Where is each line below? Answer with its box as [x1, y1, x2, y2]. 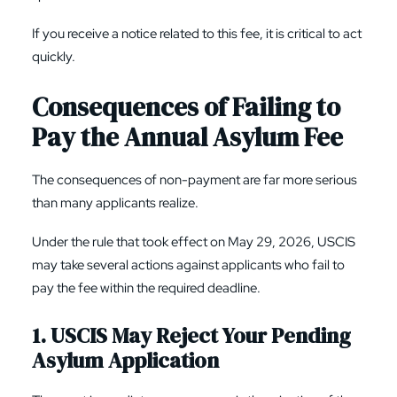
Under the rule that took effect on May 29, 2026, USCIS [32, 233, 355, 251]
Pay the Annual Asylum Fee [32, 120, 343, 155]
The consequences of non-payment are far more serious [32, 171, 357, 189]
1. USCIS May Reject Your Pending [32, 321, 351, 350]
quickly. [32, 48, 75, 66]
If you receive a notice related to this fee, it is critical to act [32, 25, 362, 43]
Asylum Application [32, 346, 219, 375]
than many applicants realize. [32, 194, 198, 212]
